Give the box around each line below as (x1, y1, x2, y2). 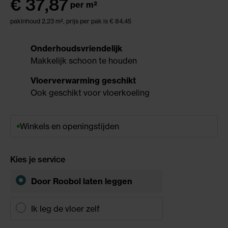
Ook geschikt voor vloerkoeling (31, 87, 150, 98)
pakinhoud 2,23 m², (10, 17, 66, 25)
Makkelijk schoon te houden (31, 55, 137, 66)
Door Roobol (31, 176, 83, 186)
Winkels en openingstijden (20, 121, 119, 131)
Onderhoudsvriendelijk (31, 43, 122, 53)
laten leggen (83, 176, 132, 186)
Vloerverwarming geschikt (31, 75, 136, 85)
